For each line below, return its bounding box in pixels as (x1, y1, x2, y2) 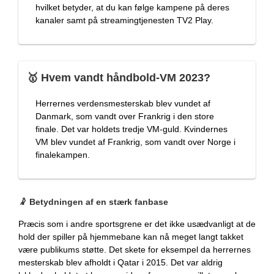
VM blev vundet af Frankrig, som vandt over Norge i (35, 136, 235, 147)
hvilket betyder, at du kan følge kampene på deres (35, 2, 229, 12)
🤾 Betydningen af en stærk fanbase (18, 196, 168, 207)
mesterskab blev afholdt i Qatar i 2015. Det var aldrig (18, 257, 223, 268)
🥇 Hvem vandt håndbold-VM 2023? (27, 71, 210, 84)
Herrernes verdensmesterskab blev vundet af (35, 98, 210, 108)
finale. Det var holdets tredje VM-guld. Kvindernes (35, 124, 228, 134)
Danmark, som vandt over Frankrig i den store (35, 111, 214, 121)
